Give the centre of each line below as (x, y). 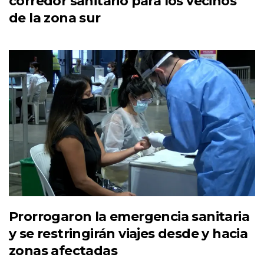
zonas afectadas (63, 250)
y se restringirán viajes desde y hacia (128, 233)
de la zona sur (55, 18)
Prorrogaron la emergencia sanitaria (129, 216)
